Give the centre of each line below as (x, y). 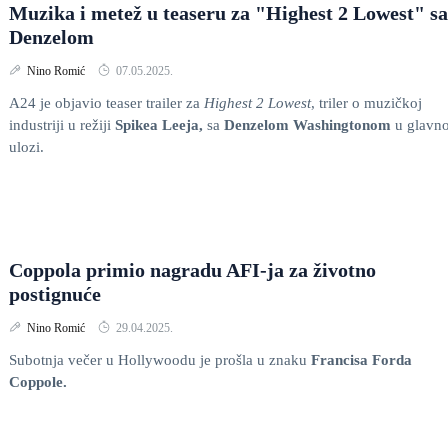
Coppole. (38, 382)
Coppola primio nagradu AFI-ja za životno (192, 270)
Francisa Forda (361, 360)
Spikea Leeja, (159, 125)
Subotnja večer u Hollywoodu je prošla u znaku (160, 360)
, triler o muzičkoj (366, 103)
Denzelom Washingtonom (309, 125)
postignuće (55, 294)
